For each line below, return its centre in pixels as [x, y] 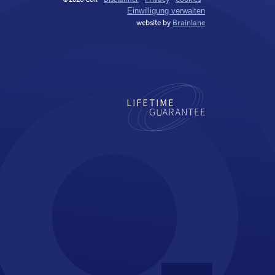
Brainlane [189, 22]
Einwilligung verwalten [166, 11]
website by [154, 22]
